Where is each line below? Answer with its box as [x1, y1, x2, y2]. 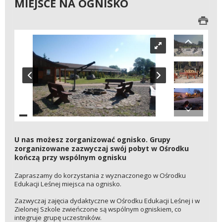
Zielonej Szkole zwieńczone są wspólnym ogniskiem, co [14, 204, 181, 214]
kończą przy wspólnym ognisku [14, 153, 126, 163]
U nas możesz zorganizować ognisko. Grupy [14, 135, 170, 145]
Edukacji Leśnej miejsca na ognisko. [14, 179, 121, 188]
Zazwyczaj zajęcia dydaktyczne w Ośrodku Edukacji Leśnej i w [14, 196, 200, 205]
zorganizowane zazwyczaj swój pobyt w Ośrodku [14, 144, 189, 154]
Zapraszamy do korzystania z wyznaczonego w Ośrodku [14, 170, 186, 180]
